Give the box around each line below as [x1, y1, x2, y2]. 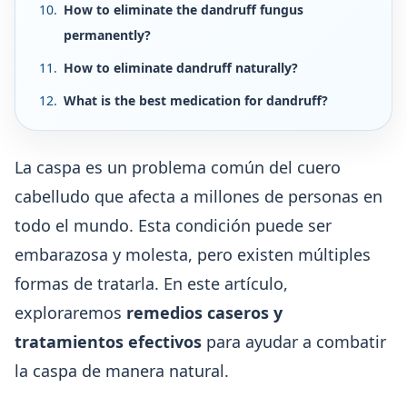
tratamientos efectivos [15, 331, 202, 352]
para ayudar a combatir [202, 331, 386, 352]
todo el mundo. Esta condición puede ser [15, 214, 332, 236]
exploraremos [15, 302, 126, 323]
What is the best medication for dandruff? [64, 92, 328, 109]
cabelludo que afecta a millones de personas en [15, 185, 382, 207]
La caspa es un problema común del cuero [15, 156, 341, 178]
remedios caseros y [126, 302, 283, 323]
